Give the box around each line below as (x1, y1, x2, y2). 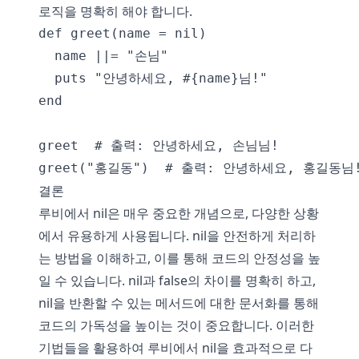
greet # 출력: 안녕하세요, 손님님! (38, 138, 279, 153)
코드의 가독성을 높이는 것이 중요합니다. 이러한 (38, 317, 314, 334)
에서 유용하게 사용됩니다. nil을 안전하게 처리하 (38, 227, 316, 244)
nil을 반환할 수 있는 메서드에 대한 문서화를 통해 (38, 294, 319, 312)
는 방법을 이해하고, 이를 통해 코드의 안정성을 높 (38, 249, 321, 267)
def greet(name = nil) (38, 26, 207, 41)
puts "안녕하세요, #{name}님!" (38, 71, 268, 86)
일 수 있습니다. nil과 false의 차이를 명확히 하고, (38, 272, 316, 289)
